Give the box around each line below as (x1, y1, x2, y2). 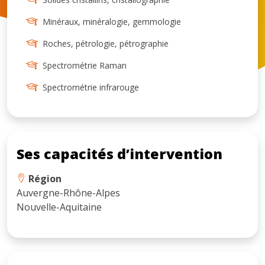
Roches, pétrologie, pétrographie (43, 37, 169, 49)
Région (26, 172, 62, 185)
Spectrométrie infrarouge (43, 81, 139, 93)
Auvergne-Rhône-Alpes (17, 186, 120, 199)
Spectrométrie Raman (43, 59, 127, 71)
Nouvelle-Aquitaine (17, 200, 102, 214)
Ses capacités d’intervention (17, 144, 222, 163)
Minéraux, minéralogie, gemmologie (43, 15, 181, 27)
